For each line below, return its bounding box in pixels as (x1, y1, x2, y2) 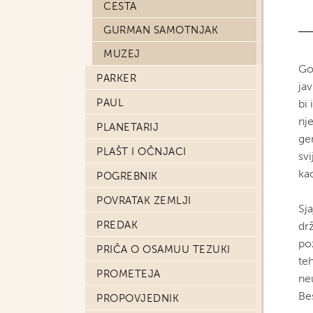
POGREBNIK (96, 170, 158, 182)
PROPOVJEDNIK (96, 292, 179, 305)
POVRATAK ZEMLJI (96, 194, 191, 207)
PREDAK (96, 219, 138, 231)
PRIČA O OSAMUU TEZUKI (96, 243, 231, 256)
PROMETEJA (96, 268, 161, 280)
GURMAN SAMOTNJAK (103, 24, 218, 36)
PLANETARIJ (96, 121, 159, 133)
